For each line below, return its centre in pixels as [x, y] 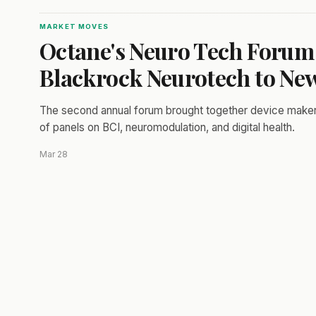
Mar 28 [54, 154]
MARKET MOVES [74, 26]
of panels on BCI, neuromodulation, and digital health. [167, 127]
